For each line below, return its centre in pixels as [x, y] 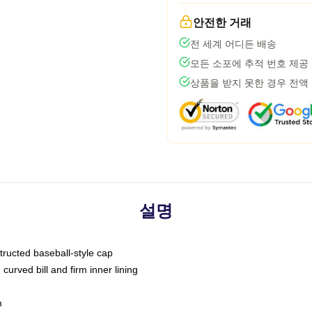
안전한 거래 [222, 23]
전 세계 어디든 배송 [233, 44]
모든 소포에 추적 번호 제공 [249, 63]
